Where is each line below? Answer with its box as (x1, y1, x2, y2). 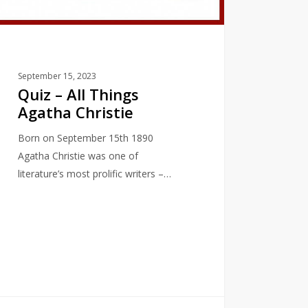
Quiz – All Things (17, 83, 139, 104)
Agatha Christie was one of (17, 148, 138, 162)
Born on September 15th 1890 (17, 131, 153, 144)
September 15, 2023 (17, 69, 96, 82)
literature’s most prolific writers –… (17, 166, 171, 180)
